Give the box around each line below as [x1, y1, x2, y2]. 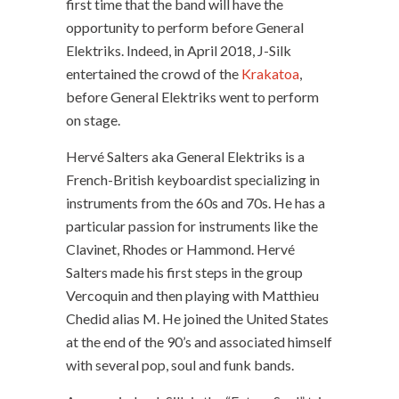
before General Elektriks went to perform [66, 87, 319, 105]
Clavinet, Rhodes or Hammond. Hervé [66, 240, 295, 257]
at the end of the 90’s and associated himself [66, 332, 332, 350]
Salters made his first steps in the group [66, 263, 303, 281]
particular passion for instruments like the [66, 216, 318, 234]
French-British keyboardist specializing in [66, 170, 320, 188]
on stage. [66, 110, 120, 128]
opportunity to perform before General [66, 18, 304, 36]
